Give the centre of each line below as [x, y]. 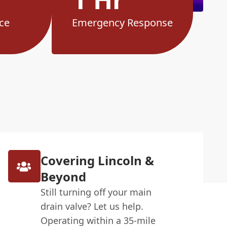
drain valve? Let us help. [92, 206]
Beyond [63, 177]
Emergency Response [122, 23]
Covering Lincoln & [97, 161]
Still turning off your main [96, 192]
